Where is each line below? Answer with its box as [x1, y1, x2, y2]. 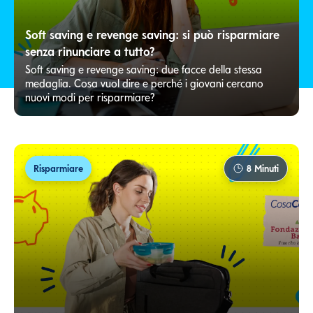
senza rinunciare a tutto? [25, 44, 154, 59]
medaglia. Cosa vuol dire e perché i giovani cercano [25, 77, 263, 91]
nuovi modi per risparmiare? [25, 91, 155, 105]
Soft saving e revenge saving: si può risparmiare [25, 27, 279, 43]
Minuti [252, 163, 279, 175]
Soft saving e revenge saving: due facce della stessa [25, 63, 262, 77]
